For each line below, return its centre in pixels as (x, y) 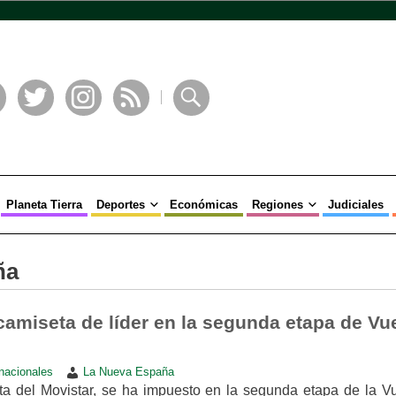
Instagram (92, 123)
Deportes (120, 205)
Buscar (192, 123)
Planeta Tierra (44, 205)
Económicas (203, 205)
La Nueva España (128, 372)
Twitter (37, 123)
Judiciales (355, 205)
